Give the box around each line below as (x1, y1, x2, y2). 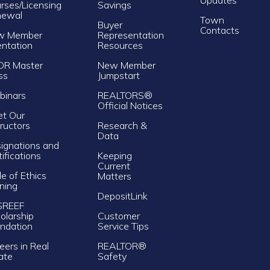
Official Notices (97, 99, 163, 111)
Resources (97, 39, 145, 51)
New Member (97, 58, 155, 71)
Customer (97, 209, 140, 222)
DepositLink (97, 189, 148, 202)
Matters (97, 169, 131, 182)
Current (97, 159, 130, 172)
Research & (97, 119, 147, 131)
